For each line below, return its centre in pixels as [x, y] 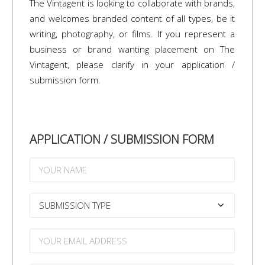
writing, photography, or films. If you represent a [132, 34]
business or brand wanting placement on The [132, 49]
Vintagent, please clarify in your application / [132, 64]
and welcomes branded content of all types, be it [132, 18]
